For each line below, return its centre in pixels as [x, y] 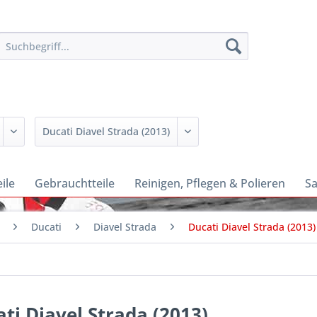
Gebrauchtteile [75, 183]
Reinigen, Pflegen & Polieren [210, 183]
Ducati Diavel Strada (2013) [252, 226]
